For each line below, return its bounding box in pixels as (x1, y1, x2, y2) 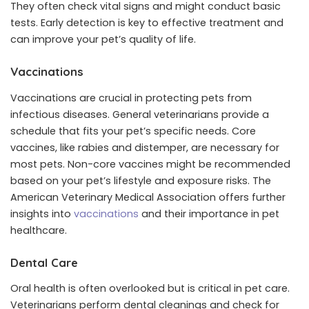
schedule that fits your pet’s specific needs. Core (10, 123, 256, 138)
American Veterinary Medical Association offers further (10, 190, 286, 204)
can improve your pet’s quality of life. (10, 32, 196, 47)
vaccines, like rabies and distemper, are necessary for (10, 140, 279, 154)
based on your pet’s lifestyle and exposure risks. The (10, 173, 271, 188)
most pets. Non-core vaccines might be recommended (10, 157, 290, 171)
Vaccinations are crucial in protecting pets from (10, 90, 252, 105)
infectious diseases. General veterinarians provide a (10, 107, 269, 121)
